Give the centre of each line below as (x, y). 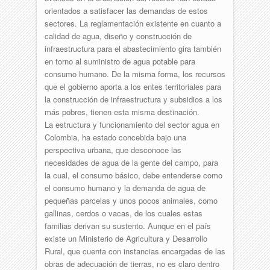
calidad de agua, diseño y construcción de (118, 36)
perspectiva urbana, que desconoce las (113, 149)
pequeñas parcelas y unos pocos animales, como (131, 200)
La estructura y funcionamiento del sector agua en (132, 124)
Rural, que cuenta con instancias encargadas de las (135, 251)
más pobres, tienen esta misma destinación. (122, 111)
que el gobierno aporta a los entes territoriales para (133, 86)
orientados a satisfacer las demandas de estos (126, 10)
